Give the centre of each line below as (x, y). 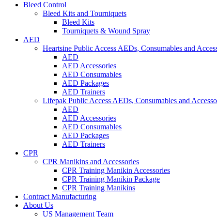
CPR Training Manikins (99, 188)
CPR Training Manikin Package (111, 179)
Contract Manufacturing (60, 197)
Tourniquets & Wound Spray (106, 31)
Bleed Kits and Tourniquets (85, 14)
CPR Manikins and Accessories (91, 162)
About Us (38, 205)
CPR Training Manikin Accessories (116, 170)
